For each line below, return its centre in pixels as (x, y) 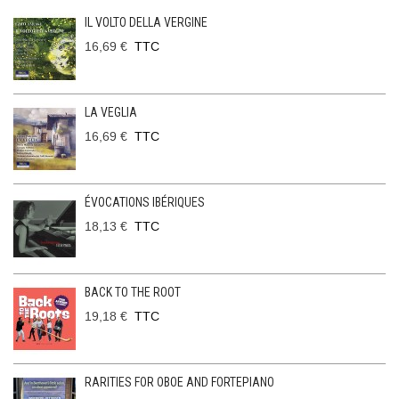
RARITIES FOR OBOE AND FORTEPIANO (179, 383)
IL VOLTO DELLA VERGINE (146, 23)
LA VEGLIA (111, 113)
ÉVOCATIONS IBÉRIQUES (145, 203)
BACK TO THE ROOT (133, 293)
